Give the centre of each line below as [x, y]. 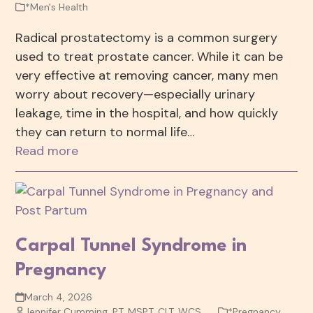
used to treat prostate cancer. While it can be [150, 57]
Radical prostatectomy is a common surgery [147, 38]
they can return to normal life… [105, 132]
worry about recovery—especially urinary [136, 95]
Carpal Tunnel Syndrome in [131, 246]
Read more [47, 151]
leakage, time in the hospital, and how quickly [147, 114]
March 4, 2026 [58, 297]
